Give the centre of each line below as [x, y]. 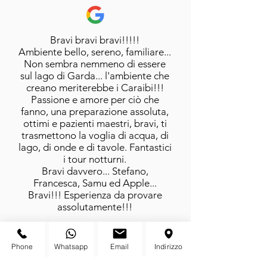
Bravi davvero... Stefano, [95, 171]
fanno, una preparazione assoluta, [95, 111]
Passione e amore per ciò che [95, 100]
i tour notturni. [95, 159]
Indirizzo [168, 246]
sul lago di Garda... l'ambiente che [95, 76]
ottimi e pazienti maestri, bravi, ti [95, 123]
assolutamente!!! [95, 207]
